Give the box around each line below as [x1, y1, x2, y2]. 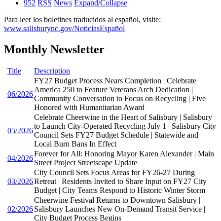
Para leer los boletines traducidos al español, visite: [4, 15, 161, 24]
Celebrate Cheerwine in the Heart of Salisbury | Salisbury [34, 112, 212, 121]
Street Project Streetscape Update [34, 158, 137, 167]
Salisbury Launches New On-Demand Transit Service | [34, 204, 205, 213]
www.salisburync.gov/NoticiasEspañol [4, 24, 125, 33]
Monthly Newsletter [4, 42, 105, 56]
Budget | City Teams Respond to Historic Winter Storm [34, 185, 205, 194]
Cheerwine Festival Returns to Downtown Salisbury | [34, 195, 200, 204]
